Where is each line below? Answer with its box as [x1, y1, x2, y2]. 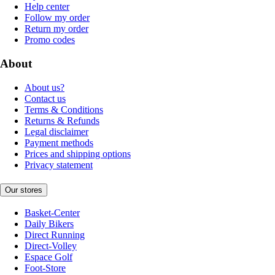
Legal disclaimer [25, 126, 88, 137]
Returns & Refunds [25, 115, 99, 126]
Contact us [25, 93, 66, 104]
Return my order [25, 23, 88, 34]
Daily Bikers [25, 219, 74, 230]
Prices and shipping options [25, 148, 131, 159]
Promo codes [25, 34, 75, 45]
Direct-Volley [25, 241, 77, 252]
